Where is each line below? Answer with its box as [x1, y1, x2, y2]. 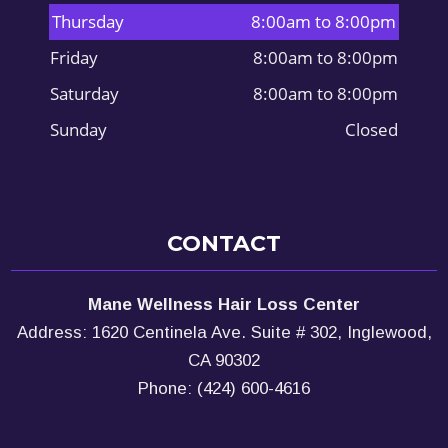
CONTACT [167, 229, 281, 257]
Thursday [52, 9, 124, 33]
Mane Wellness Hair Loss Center [88, 294, 360, 314]
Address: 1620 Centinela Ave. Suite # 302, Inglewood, [16, 322, 432, 342]
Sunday [50, 117, 107, 141]
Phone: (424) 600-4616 [138, 378, 310, 398]
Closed [345, 117, 398, 141]
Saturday [50, 81, 119, 105]
